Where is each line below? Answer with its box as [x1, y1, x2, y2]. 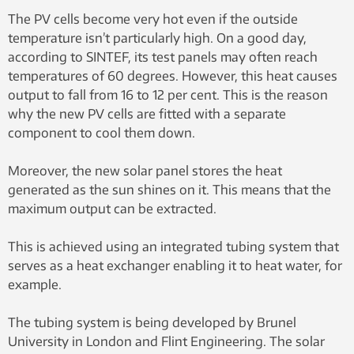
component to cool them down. [8, 124, 195, 141]
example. [8, 276, 62, 292]
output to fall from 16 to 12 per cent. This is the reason [8, 86, 328, 103]
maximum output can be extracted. [8, 200, 217, 217]
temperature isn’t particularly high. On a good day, [8, 29, 307, 46]
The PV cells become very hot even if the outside [8, 10, 298, 27]
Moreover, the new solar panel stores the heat [8, 162, 282, 179]
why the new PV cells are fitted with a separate [8, 105, 286, 122]
